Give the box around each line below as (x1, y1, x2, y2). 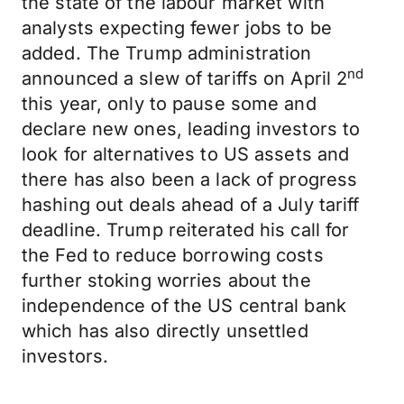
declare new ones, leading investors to (22, 118, 361, 140)
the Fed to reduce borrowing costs (22, 244, 324, 266)
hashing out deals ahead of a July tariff (22, 194, 360, 216)
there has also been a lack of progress (22, 169, 358, 190)
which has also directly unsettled (22, 320, 308, 342)
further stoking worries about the (22, 270, 311, 291)
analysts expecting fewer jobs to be (22, 17, 332, 39)
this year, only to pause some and (22, 93, 317, 115)
